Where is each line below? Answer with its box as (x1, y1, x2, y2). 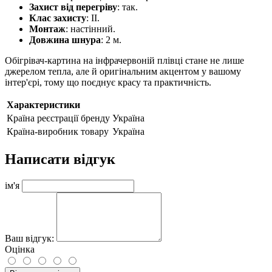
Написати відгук (5, 151, 115, 168)
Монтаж (29, 24, 66, 35)
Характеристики (7, 100, 80, 110)
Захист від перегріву (29, 2, 117, 13)
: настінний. (66, 24, 115, 35)
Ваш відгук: (5, 233, 54, 243)
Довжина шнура (29, 35, 101, 46)
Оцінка (5, 243, 35, 254)
